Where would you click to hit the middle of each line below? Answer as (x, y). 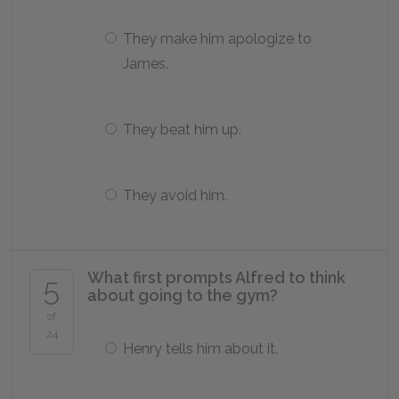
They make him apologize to (217, 39)
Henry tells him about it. (200, 349)
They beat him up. (182, 130)
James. (146, 64)
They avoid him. (175, 195)
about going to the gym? (183, 295)
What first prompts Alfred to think (216, 277)
